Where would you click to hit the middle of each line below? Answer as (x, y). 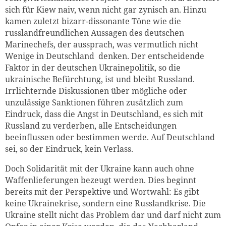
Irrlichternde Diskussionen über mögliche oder (96, 91)
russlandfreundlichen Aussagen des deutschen (95, 33)
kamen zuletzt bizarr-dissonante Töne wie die (93, 21)
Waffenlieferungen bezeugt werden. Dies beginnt (101, 180)
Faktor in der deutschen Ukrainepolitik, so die (93, 67)
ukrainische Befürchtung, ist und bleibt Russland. (100, 79)
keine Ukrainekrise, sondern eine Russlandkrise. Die (105, 203)
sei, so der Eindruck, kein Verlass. (69, 149)
